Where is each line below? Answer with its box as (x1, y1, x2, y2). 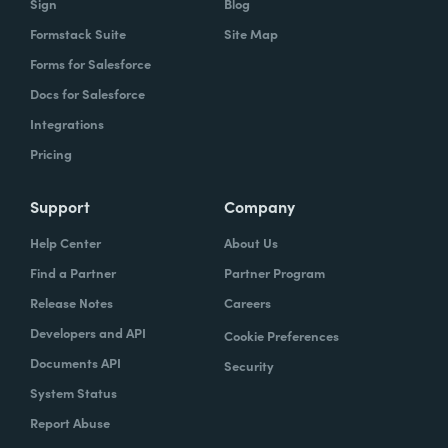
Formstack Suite (30, 23, 126, 43)
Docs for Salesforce (30, 83, 145, 103)
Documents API (30, 352, 121, 372)
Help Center (30, 232, 101, 252)
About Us (224, 232, 278, 252)
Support (30, 194, 90, 217)
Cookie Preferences (224, 325, 339, 345)
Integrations (30, 113, 104, 133)
